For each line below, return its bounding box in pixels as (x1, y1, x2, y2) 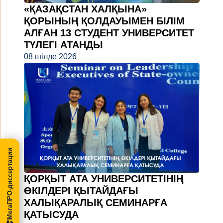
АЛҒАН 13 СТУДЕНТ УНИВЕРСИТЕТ (24, 27, 194, 39)
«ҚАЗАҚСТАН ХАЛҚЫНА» (24, 3, 147, 15)
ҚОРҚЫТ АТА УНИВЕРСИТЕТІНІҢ (24, 173, 183, 185)
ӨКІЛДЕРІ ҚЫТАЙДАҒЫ (24, 185, 138, 197)
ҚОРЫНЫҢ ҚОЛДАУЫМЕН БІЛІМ (24, 15, 185, 27)
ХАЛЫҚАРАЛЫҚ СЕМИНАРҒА (24, 197, 167, 209)
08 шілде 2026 (24, 52, 77, 61)
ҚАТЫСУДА (24, 209, 79, 221)
